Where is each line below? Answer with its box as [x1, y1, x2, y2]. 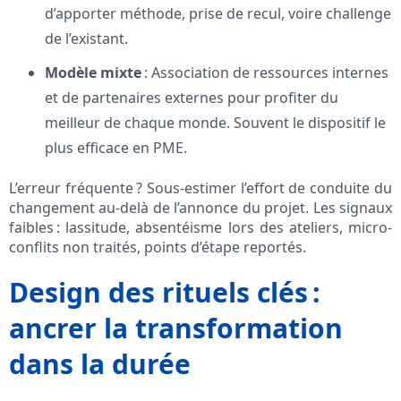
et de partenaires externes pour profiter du [45, 88, 338, 108]
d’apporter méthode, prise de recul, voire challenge [45, 4, 391, 24]
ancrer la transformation [9, 310, 343, 347]
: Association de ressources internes [141, 63, 388, 83]
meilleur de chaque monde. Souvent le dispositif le [45, 113, 386, 133]
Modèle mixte [45, 63, 141, 83]
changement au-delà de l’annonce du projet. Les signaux [9, 198, 392, 218]
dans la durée [9, 346, 191, 383]
